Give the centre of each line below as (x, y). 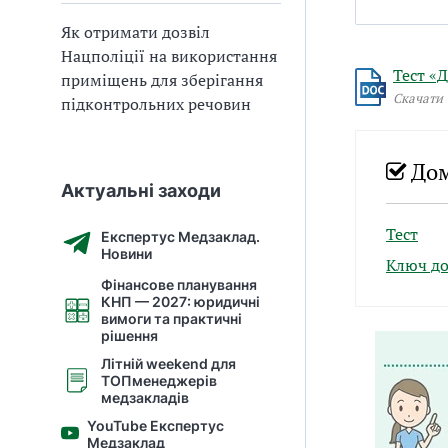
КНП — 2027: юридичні (180, 301)
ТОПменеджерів (159, 380)
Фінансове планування (179, 284)
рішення (129, 335)
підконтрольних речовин (156, 104)
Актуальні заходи (141, 190)
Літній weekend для (168, 363)
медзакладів (145, 397)
